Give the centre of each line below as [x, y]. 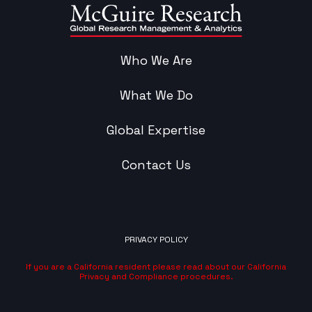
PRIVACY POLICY [156, 239]
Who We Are [156, 60]
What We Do [156, 95]
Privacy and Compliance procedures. [156, 276]
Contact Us [156, 164]
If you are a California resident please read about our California [156, 266]
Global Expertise [156, 130]
